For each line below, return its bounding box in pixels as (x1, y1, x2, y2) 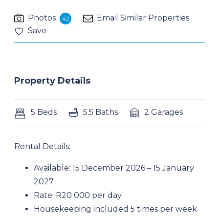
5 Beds (31, 108, 57, 117)
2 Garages (144, 108, 183, 117)
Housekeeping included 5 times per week (34, 204, 197, 214)
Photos (28, 13, 56, 22)
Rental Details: (14, 142, 70, 151)
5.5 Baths (83, 108, 118, 117)
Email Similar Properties (97, 13, 189, 22)
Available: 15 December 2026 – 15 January (34, 163, 194, 173)
